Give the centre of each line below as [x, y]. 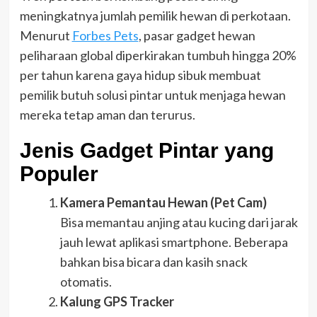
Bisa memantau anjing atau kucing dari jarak [179, 223]
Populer [59, 174]
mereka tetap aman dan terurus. [107, 115]
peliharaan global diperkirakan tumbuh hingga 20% [158, 56]
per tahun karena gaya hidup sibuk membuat [140, 75]
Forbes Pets [105, 36]
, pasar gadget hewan [197, 36]
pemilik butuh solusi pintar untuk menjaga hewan [152, 95]
